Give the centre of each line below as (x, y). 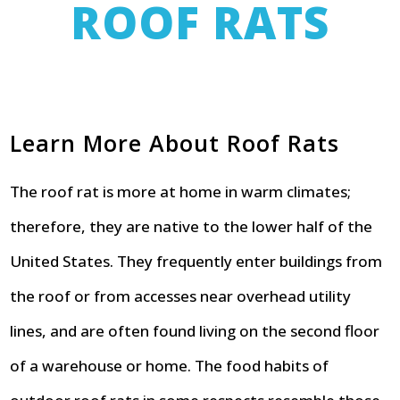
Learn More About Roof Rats (175, 143)
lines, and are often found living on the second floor (195, 331)
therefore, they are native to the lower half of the (192, 226)
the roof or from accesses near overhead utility (181, 296)
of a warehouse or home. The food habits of (170, 366)
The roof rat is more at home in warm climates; (181, 192)
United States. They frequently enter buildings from (196, 261)
